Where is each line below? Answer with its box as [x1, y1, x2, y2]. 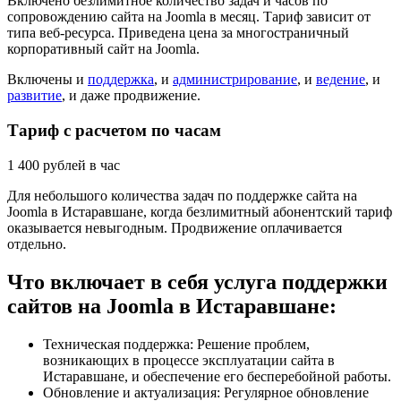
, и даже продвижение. [62, 88, 200, 104]
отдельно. [7, 235, 66, 252]
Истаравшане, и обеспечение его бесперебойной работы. [43, 368, 391, 384]
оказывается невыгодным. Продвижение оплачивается [7, 219, 342, 235]
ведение [316, 72, 365, 88]
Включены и [7, 72, 88, 88]
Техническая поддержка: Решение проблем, [43, 336, 310, 352]
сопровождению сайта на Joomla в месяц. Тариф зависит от [7, 9, 371, 25]
